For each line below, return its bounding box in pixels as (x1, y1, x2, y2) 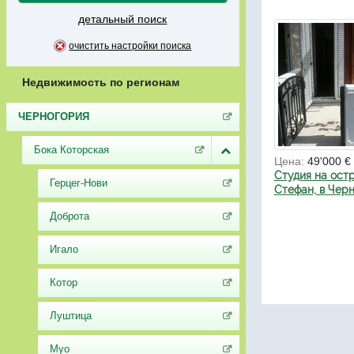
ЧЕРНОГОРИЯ (17, 111, 89, 122)
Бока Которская (33, 144, 109, 156)
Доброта (49, 210, 89, 222)
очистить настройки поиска (69, 40, 192, 51)
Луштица (49, 310, 92, 322)
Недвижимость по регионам (21, 76, 179, 88)
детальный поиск (78, 13, 168, 25)
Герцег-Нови (49, 177, 107, 189)
